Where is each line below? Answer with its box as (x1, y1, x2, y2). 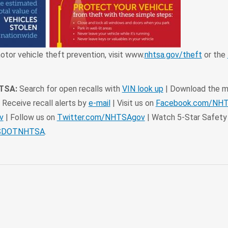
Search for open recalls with (17, 84, 122, 94)
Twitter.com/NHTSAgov (56, 112, 145, 122)
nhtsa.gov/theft (144, 50, 202, 60)
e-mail (88, 98, 110, 108)
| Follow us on (3, 112, 57, 122)
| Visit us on (110, 98, 156, 108)
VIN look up (122, 84, 163, 94)
